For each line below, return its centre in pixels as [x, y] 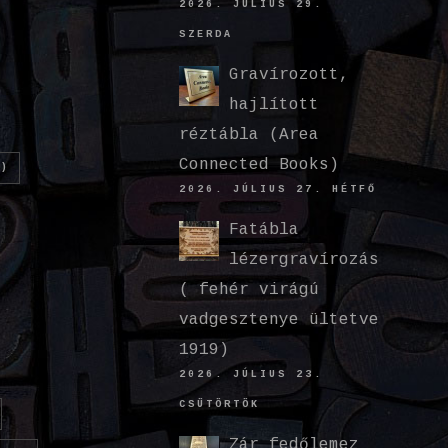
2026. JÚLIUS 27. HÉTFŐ [278, 189]
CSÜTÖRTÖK [220, 404]
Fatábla [264, 229]
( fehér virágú [249, 289]
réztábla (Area [249, 134]
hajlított [274, 104]
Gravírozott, [289, 74]
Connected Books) [259, 164]
